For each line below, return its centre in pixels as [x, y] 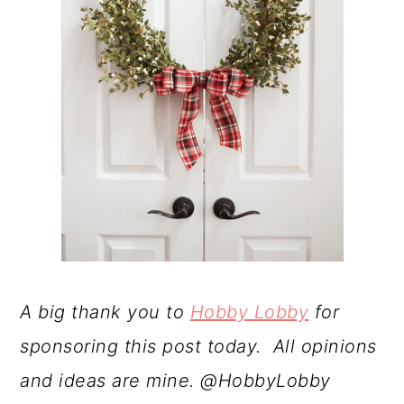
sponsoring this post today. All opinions [198, 346]
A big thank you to [105, 312]
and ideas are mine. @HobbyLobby [175, 381]
